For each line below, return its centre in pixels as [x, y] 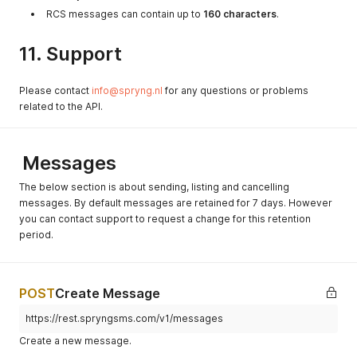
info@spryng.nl [127, 90]
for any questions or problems [235, 90]
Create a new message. [75, 341]
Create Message [108, 293]
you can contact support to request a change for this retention [165, 219]
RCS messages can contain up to [125, 14]
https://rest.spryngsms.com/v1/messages [124, 318]
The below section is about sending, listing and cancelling [154, 187]
